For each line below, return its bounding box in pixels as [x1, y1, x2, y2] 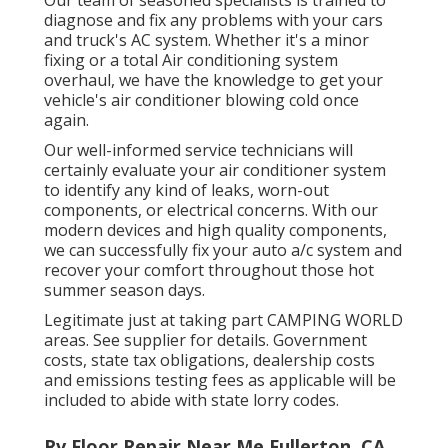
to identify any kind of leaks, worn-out [44, 179, 329, 202]
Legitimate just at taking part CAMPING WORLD [44, 309, 403, 332]
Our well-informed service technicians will [44, 139, 353, 162]
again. [44, 109, 89, 132]
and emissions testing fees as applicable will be [44, 369, 396, 392]
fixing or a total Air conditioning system [44, 49, 338, 72]
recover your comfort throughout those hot [44, 259, 374, 282]
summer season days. [44, 279, 205, 302]
